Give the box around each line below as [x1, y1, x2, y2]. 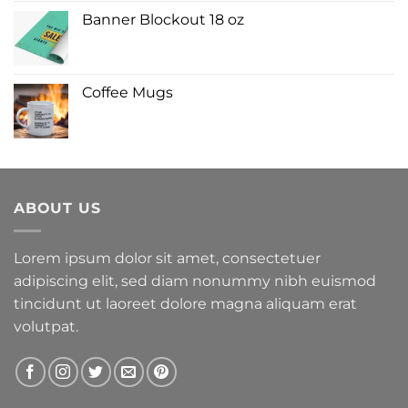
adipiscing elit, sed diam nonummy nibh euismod [14, 271, 376, 290]
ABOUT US [14, 199, 101, 218]
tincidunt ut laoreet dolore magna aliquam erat [14, 294, 357, 312]
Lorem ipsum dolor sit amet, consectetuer [14, 249, 321, 267]
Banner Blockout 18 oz [82, 11, 244, 29]
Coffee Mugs [82, 84, 173, 102]
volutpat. [14, 317, 78, 335]
